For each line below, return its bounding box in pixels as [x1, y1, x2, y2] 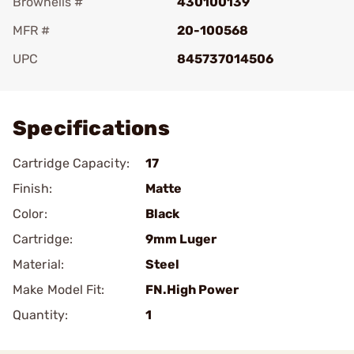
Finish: [13, 181, 52, 196]
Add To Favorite [35, 73, 128, 88]
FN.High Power [145, 282, 239, 297]
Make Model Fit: [13, 282, 105, 297]
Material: [13, 257, 64, 272]
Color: [13, 206, 47, 221]
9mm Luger [145, 232, 217, 247]
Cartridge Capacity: [13, 156, 130, 171]
